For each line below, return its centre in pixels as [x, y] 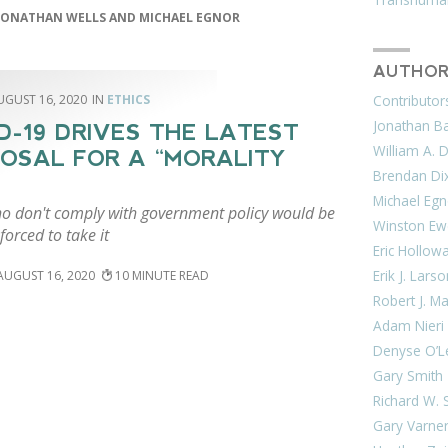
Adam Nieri [409, 326]
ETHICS [128, 100]
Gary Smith [408, 376]
